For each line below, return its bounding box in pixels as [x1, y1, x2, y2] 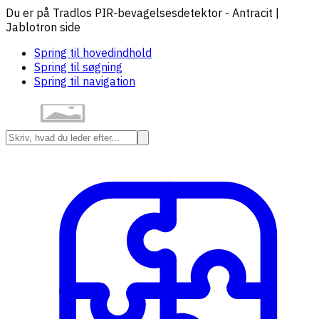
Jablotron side [6, 20, 80, 34]
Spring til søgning [34, 60, 122, 74]
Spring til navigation [34, 74, 135, 88]
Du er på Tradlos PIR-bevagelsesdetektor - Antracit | [6, 6, 279, 20]
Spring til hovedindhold [34, 46, 152, 60]
